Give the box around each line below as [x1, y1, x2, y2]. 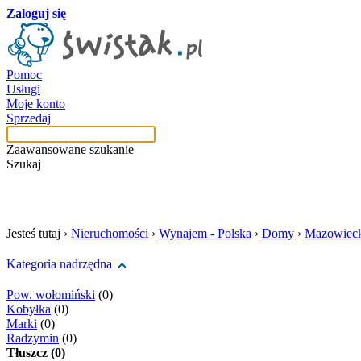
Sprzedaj [6, 111, 51, 125]
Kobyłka [6, 302, 51, 316]
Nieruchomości [71, 226, 148, 240]
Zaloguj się [6, 6, 66, 20]
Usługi [6, 82, 40, 96]
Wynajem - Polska [159, 226, 251, 240]
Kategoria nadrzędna [6, 257, 112, 271]
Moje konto [6, 97, 65, 110]
